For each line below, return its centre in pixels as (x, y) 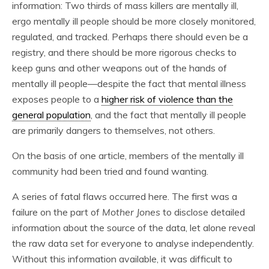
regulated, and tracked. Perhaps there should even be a (130, 37)
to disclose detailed (203, 212)
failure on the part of (57, 212)
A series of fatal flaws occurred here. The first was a (125, 196)
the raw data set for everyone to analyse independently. (133, 243)
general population (51, 115)
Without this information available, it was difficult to (122, 259)
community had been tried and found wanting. (110, 171)
